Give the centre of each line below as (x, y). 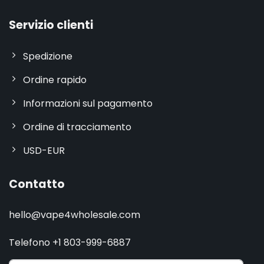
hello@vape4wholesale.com (74, 214)
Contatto (37, 184)
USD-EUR (44, 151)
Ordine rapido (55, 80)
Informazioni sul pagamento (88, 104)
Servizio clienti (51, 25)
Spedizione (47, 57)
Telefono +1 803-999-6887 (70, 242)
